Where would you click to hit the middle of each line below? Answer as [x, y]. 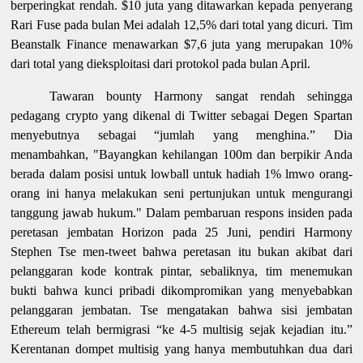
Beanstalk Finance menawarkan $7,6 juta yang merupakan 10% [181, 44]
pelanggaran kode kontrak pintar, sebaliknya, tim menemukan [181, 271]
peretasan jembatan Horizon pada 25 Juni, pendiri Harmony [181, 232]
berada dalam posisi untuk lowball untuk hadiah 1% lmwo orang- [181, 173]
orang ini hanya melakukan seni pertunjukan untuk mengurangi [181, 193]
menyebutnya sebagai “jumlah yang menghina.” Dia [181, 135]
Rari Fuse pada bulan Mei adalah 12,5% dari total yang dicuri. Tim [181, 24]
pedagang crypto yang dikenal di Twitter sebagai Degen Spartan [181, 115]
